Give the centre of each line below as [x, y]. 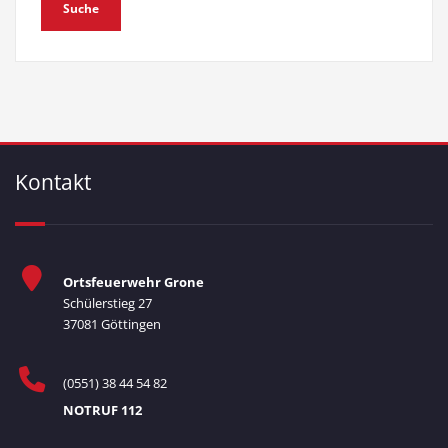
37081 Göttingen [111, 323]
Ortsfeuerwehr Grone [133, 281]
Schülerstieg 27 [107, 302]
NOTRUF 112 [102, 410]
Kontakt [53, 181]
